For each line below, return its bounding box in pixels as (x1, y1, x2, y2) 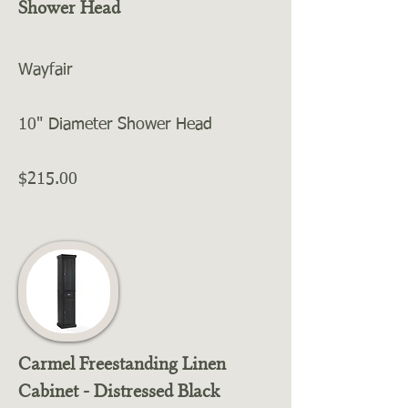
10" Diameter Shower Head (18, 117, 212, 133)
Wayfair (18, 62, 72, 78)
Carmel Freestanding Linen (18, 352, 226, 374)
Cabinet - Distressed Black (18, 380, 219, 402)
